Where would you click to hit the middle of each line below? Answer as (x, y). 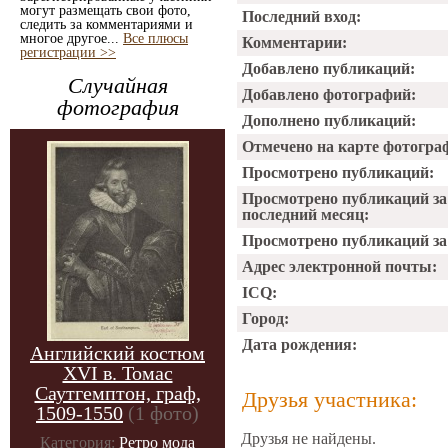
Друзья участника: (329, 399)
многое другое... (71, 38)
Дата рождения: (299, 344)
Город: (265, 318)
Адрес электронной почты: (339, 266)
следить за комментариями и (106, 24)
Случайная (117, 85)
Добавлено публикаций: (328, 68)
